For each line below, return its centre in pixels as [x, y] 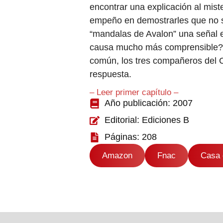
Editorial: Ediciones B [147, 120]
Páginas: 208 [130, 137]
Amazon [117, 156]
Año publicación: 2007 [148, 103]
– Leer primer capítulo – [134, 93]
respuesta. [110, 74]
